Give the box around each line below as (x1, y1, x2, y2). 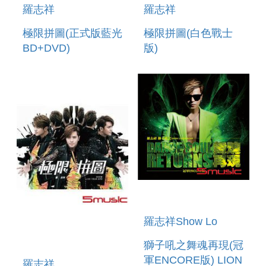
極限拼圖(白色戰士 (144, 27, 233, 39)
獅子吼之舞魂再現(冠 (144, 239, 243, 252)
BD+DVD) (23, 42, 70, 54)
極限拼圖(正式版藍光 (23, 27, 122, 39)
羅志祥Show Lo (144, 216, 217, 228)
